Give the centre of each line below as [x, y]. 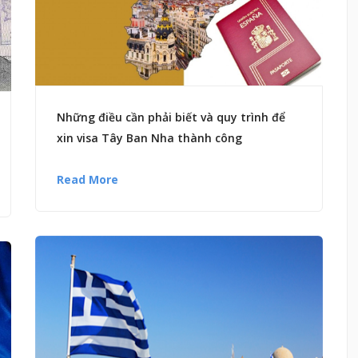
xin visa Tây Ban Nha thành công [149, 137]
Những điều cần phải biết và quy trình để [171, 117]
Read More [88, 179]
